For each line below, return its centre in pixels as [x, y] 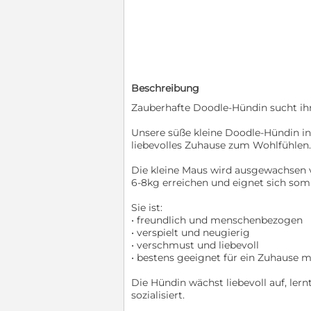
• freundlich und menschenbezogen [217, 220]
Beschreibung [165, 88]
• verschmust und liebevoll [195, 245]
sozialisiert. [158, 295]
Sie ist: [147, 207]
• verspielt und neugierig [191, 232]
